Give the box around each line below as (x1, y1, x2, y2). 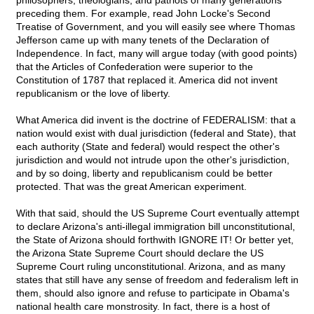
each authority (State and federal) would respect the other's (16, 141, 280, 153)
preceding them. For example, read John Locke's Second (16, 8, 271, 20)
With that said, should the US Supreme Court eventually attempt (16, 207, 299, 219)
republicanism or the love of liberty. (16, 88, 170, 100)
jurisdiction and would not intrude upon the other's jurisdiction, (16, 154, 289, 166)
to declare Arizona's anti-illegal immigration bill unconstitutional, (16, 221, 295, 233)
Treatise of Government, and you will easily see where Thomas (16, 21, 295, 33)
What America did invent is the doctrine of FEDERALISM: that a (16, 114, 296, 126)
